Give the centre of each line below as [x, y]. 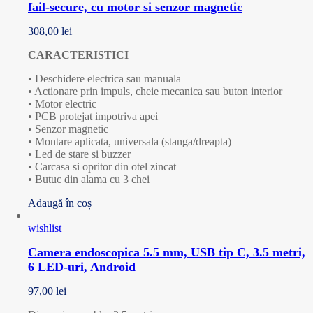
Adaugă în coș [60, 203]
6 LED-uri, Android [82, 267]
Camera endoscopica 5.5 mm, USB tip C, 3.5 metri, [167, 253]
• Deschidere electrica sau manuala [104, 79]
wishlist [45, 228]
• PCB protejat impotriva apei [93, 117]
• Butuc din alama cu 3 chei [89, 180]
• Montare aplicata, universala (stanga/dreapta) [130, 142]
